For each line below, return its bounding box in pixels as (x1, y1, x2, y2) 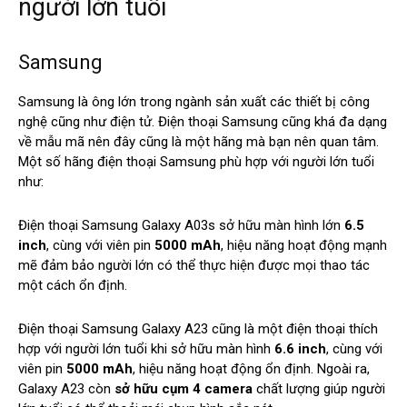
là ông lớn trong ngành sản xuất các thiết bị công (74, 94, 370, 111)
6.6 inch (274, 341, 326, 358)
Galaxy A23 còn (18, 381, 114, 398)
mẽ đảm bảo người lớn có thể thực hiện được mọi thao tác (18, 257, 370, 274)
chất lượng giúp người (256, 381, 385, 398)
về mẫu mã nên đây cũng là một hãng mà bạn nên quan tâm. (18, 134, 379, 151)
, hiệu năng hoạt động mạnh (221, 237, 387, 254)
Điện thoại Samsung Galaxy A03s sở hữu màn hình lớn (18, 217, 344, 234)
